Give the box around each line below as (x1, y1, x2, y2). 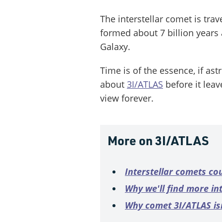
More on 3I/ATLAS (108, 132, 209, 148)
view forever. (100, 92, 154, 104)
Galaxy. (100, 40, 130, 53)
